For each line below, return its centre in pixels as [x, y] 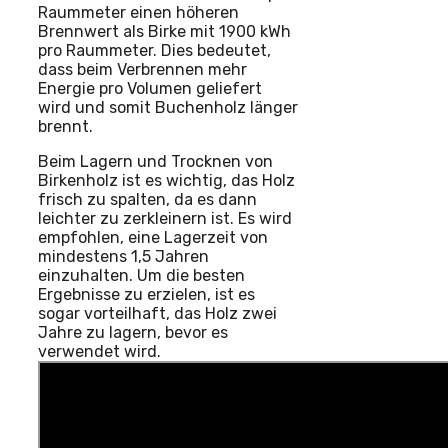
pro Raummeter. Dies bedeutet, [154, 50]
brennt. [65, 126]
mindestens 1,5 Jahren [123, 256]
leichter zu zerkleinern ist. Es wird [165, 218]
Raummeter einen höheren [138, 12]
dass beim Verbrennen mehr [142, 69]
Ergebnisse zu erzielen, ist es [146, 294]
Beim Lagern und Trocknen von [155, 161]
